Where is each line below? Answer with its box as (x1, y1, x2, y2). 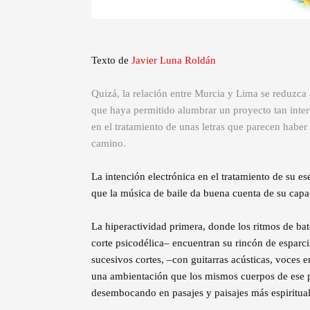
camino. (91, 138, 126, 149)
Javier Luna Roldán (131, 55, 216, 66)
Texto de (91, 55, 131, 66)
